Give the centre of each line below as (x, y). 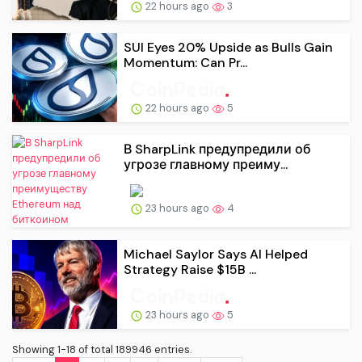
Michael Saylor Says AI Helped (216, 255)
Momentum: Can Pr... (185, 63)
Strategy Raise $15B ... (190, 270)
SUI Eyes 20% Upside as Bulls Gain (228, 48)
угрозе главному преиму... (206, 165)
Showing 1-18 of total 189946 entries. (102, 349)
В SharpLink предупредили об (217, 149)
